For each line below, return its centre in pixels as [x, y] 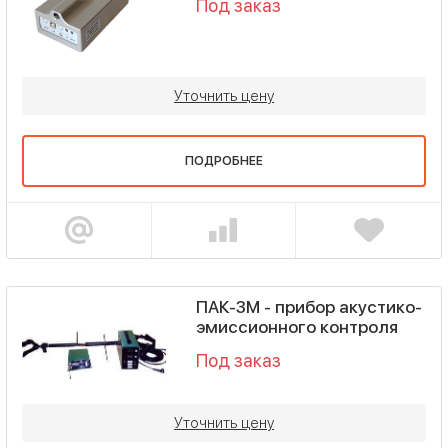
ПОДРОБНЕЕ [224, 160]
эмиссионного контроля [296, 326]
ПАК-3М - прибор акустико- [308, 306]
